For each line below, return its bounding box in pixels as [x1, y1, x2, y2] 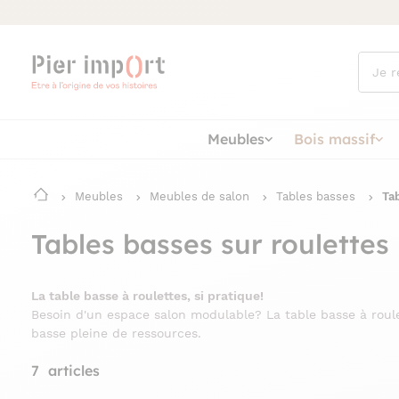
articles [44, 362, 100, 380]
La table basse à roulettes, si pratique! [31, 289, 264, 303]
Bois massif [294, 129, 375, 148]
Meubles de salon [150, 189, 249, 203]
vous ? [358, 83, 395, 96]
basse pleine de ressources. [31, 326, 201, 340]
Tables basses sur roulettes [31, 227, 389, 261]
